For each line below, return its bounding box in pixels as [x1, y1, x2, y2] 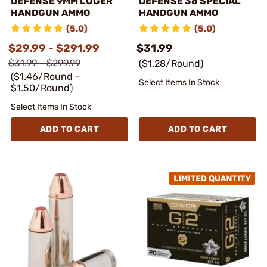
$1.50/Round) [11, 82, 73, 94]
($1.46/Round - [11, 70, 80, 82]
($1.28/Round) [139, 57, 203, 69]
